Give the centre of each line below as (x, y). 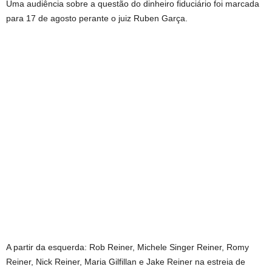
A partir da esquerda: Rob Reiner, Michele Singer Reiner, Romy (127, 247)
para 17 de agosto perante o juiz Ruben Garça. (97, 18)
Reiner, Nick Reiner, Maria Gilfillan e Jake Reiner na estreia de (126, 262)
